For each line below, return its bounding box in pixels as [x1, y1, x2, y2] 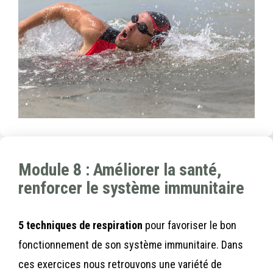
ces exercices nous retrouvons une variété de [18, 258, 222, 271]
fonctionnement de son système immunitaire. [18, 238, 219, 252]
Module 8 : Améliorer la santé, [18, 160, 221, 180]
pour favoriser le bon [143, 219, 236, 232]
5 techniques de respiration [18, 219, 143, 232]
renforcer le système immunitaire [18, 178, 244, 199]
